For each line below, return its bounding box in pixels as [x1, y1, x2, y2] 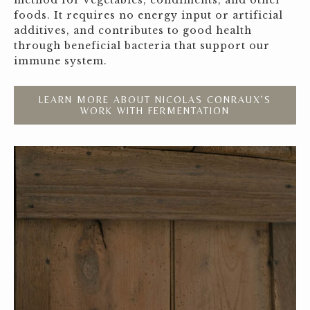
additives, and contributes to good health [14, 24, 252, 37]
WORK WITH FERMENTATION [80, 105, 230, 116]
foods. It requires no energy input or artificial [14, 9, 283, 21]
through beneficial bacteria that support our [14, 39, 270, 52]
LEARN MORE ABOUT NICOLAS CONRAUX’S [39, 94, 271, 105]
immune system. [14, 55, 107, 67]
